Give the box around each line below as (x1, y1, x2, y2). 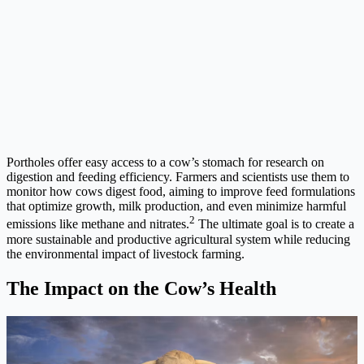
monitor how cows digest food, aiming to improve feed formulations (6, 184, 355, 199)
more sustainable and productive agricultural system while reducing (6, 232, 350, 246)
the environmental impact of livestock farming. (6, 246, 245, 261)
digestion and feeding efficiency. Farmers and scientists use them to (6, 170, 349, 184)
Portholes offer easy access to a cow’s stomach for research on (6, 155, 324, 170)
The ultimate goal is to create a (195, 217, 354, 232)
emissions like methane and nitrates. (6, 217, 189, 232)
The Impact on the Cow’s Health (6, 277, 276, 299)
